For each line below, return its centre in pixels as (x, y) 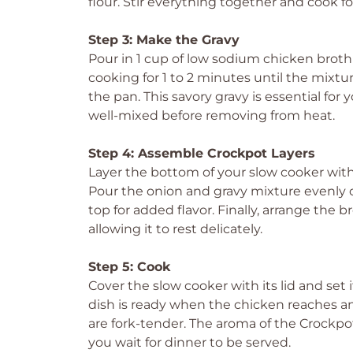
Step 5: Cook (129, 267)
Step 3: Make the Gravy (164, 40)
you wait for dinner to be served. (190, 342)
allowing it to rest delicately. (175, 229)
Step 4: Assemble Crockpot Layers (202, 153)
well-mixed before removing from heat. (212, 115)
